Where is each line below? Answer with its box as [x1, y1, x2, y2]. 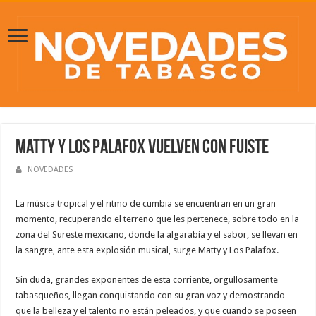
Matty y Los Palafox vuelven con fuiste [16, 138, 269, 159]
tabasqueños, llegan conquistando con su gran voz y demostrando [16, 290, 286, 301]
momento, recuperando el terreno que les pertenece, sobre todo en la [16, 214, 300, 225]
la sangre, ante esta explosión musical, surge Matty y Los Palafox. [16, 245, 279, 256]
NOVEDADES [28, 165, 73, 175]
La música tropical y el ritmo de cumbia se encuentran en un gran [16, 198, 276, 209]
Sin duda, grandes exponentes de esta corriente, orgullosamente [16, 274, 279, 286]
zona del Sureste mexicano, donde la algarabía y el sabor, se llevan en [16, 229, 298, 241]
